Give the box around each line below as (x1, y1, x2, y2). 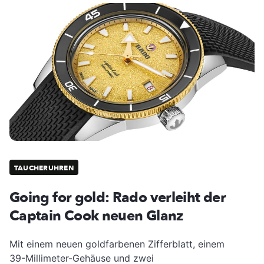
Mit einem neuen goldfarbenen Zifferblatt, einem (9, 237, 225, 250)
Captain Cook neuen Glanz (9, 206, 183, 226)
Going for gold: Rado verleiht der (9, 187, 226, 207)
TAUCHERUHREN (14, 163, 74, 173)
